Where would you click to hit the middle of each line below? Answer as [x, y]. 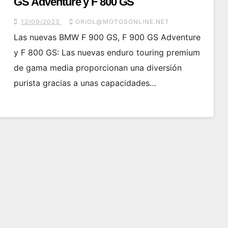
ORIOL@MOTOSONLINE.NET [122, 22]
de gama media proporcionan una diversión [97, 68]
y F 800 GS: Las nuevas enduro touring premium [107, 53]
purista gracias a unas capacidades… [85, 83]
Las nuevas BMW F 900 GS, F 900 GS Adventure [107, 37]
